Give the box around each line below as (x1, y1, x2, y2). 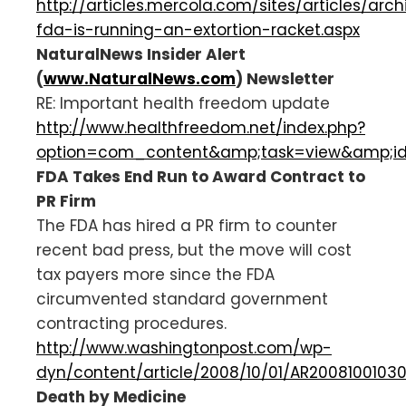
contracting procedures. (36, 312, 227, 334)
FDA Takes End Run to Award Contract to (36, 165, 365, 188)
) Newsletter (236, 67, 334, 90)
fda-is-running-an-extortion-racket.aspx (36, 18, 360, 41)
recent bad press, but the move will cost (36, 238, 352, 261)
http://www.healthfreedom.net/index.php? (36, 116, 365, 139)
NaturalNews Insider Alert (36, 43, 246, 65)
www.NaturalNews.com (43, 67, 236, 90)
